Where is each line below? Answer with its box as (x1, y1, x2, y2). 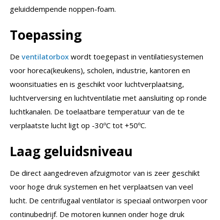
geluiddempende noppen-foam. (10, 3, 116, 14)
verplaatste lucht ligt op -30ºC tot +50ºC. (10, 120, 146, 130)
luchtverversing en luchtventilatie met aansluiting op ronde (10, 92, 207, 103)
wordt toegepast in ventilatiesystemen (69, 51, 203, 61)
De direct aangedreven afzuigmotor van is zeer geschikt (10, 167, 200, 178)
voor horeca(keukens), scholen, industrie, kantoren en (10, 65, 190, 75)
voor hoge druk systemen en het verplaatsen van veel (10, 181, 193, 192)
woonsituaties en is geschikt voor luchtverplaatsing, (10, 79, 184, 89)
